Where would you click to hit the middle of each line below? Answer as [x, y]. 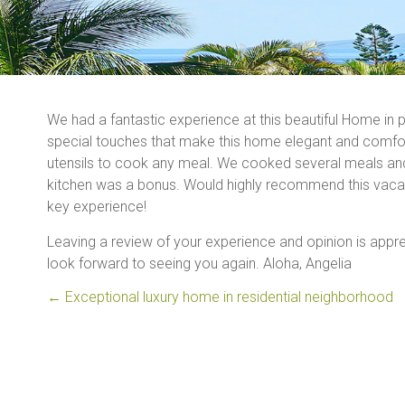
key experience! [97, 206]
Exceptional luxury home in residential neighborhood [227, 297]
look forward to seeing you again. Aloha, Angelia [199, 263]
